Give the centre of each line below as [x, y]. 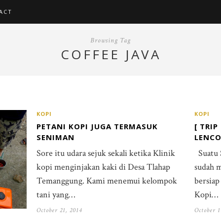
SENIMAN [55, 137]
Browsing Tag [110, 40]
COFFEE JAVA [110, 54]
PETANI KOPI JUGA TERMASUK [97, 126]
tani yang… [56, 195]
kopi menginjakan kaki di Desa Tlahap [103, 167]
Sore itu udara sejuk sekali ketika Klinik [106, 153]
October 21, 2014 [59, 210]
